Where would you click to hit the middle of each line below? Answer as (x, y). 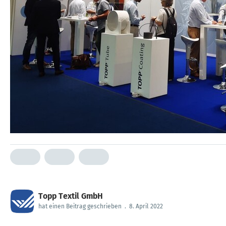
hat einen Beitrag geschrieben (80, 206)
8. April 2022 (146, 206)
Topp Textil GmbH (71, 196)
